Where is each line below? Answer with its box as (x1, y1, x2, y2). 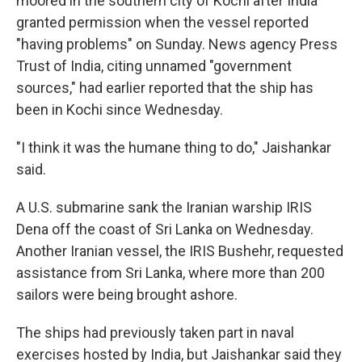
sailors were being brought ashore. (16, 286, 238, 303)
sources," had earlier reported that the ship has (16, 79, 314, 96)
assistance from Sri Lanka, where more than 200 (16, 264, 325, 281)
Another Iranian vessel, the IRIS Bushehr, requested (16, 242, 343, 259)
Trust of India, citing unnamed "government (16, 57, 292, 74)
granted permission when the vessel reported (16, 14, 309, 31)
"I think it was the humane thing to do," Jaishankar (16, 139, 331, 156)
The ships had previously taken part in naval (16, 324, 294, 341)
